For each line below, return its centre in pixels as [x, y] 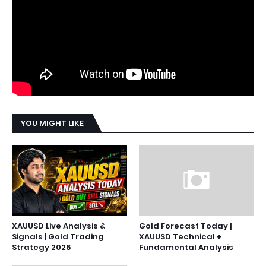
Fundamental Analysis [186, 247]
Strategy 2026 [42, 247]
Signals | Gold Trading [58, 237]
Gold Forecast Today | [185, 226]
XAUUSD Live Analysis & [58, 226]
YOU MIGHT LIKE [52, 123]
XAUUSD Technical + [180, 237]
